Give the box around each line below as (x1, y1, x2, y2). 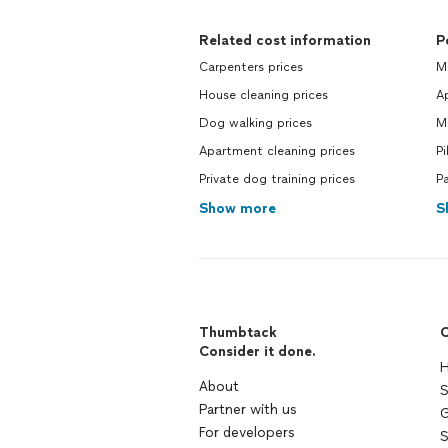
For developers (199, 424, 295, 441)
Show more (199, 200, 276, 217)
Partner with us (199, 401, 297, 418)
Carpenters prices (199, 60, 303, 74)
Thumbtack (199, 324, 277, 341)
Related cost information (199, 32, 371, 49)
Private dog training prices (199, 172, 355, 186)
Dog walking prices (199, 116, 312, 130)
